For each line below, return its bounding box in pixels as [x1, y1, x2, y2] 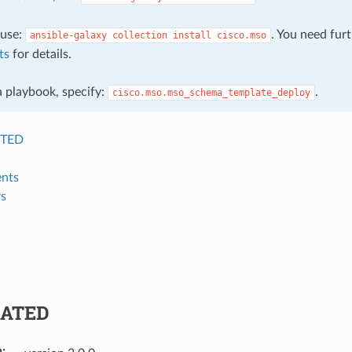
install [172, 29, 211, 41]
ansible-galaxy [29, 29, 107, 41]
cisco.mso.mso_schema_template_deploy [112, 86, 310, 98]
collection [112, 29, 167, 41]
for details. [9, 47, 71, 60]
